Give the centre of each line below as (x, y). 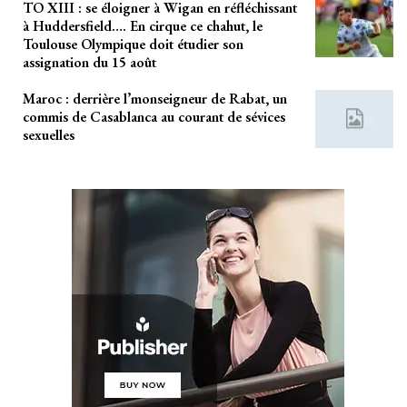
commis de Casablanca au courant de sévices (154, 117)
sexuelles (49, 135)
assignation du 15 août (89, 63)
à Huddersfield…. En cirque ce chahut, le (143, 26)
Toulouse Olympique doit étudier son (133, 45)
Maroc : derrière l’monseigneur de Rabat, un (155, 99)
